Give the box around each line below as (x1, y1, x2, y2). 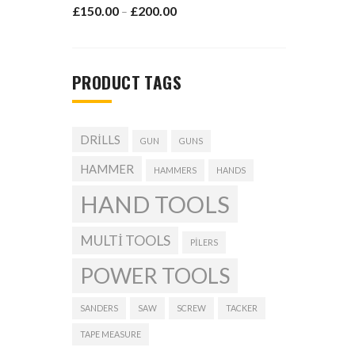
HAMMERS (154, 165, 197, 175)
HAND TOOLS (80, 190, 230, 218)
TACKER (226, 303, 258, 313)
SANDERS (80, 303, 118, 313)
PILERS (190, 237, 218, 247)
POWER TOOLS (80, 263, 230, 288)
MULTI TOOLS (80, 232, 170, 249)
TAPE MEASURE (80, 329, 141, 339)
